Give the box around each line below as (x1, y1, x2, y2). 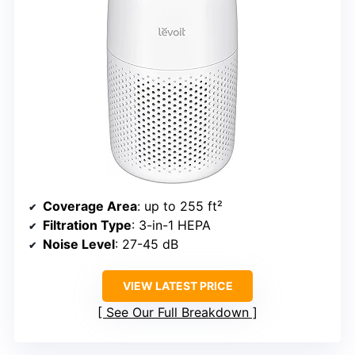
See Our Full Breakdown (106, 303, 249, 320)
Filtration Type (43, 216, 132, 233)
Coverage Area (43, 197, 137, 214)
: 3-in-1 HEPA (132, 216, 211, 233)
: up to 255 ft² (137, 197, 223, 214)
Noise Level (43, 235, 115, 252)
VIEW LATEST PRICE (122, 278, 233, 292)
